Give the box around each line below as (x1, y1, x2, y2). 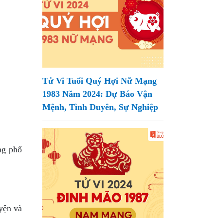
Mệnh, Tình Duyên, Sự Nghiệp (42, 102, 159, 112)
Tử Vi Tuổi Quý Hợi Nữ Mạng (42, 76, 157, 86)
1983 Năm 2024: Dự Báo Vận (42, 89, 153, 99)
